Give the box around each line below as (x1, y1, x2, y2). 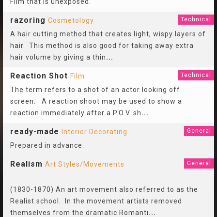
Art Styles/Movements (45, 160, 124, 168)
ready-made (10, 127, 59, 136)
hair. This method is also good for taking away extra (10, 42, 194, 49)
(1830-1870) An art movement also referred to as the (10, 186, 198, 193)
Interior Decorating (62, 128, 127, 136)
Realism (10, 159, 43, 169)
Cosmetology (48, 16, 94, 24)
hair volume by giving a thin (10, 53, 106, 61)
